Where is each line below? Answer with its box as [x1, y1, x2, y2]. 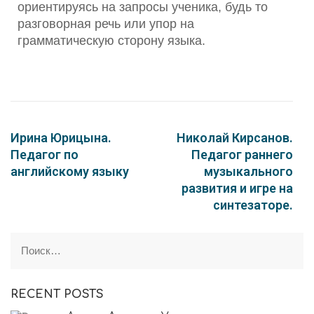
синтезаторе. [213, 198, 293, 212]
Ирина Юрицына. [11, 130, 111, 145]
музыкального [204, 164, 293, 179]
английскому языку [11, 164, 129, 179]
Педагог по [11, 147, 78, 162]
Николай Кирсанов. [177, 130, 293, 145]
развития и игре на [182, 181, 293, 196]
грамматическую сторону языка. [18, 34, 205, 48]
